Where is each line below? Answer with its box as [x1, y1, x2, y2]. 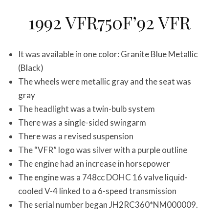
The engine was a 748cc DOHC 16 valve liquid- [18, 172, 188, 182]
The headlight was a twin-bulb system [18, 104, 155, 114]
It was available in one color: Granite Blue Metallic [18, 49, 197, 59]
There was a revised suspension [18, 131, 133, 141]
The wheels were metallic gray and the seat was [18, 76, 191, 87]
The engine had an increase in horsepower [18, 158, 170, 169]
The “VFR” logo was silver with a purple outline [18, 145, 187, 155]
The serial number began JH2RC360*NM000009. [18, 199, 198, 210]
